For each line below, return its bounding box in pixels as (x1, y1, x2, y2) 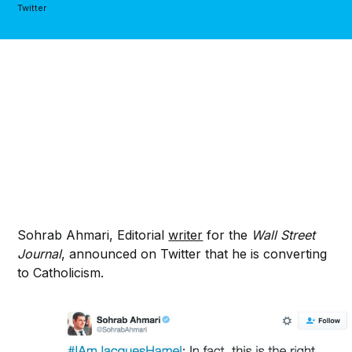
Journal (17, 245, 62, 262)
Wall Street (251, 226, 316, 243)
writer (168, 226, 203, 243)
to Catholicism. (17, 264, 104, 280)
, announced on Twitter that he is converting (61, 245, 328, 262)
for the (203, 226, 252, 243)
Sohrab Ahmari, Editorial (17, 226, 169, 243)
